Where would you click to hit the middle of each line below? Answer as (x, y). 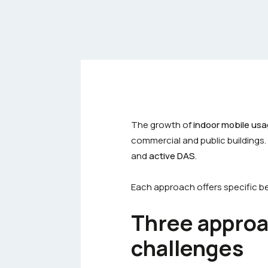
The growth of (162, 125)
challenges (187, 248)
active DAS (172, 156)
